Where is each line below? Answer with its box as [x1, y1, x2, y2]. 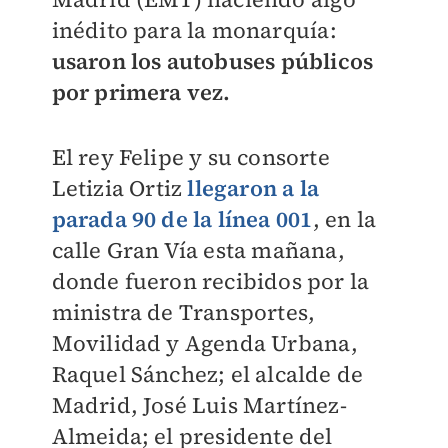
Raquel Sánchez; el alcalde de [51, 359, 364, 389]
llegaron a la [187, 173, 319, 203]
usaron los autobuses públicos [51, 46, 374, 76]
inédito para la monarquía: [51, 15, 337, 45]
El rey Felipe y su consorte [51, 142, 330, 172]
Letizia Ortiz [51, 173, 188, 203]
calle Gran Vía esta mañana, [51, 235, 345, 265]
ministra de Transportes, [51, 297, 316, 327]
